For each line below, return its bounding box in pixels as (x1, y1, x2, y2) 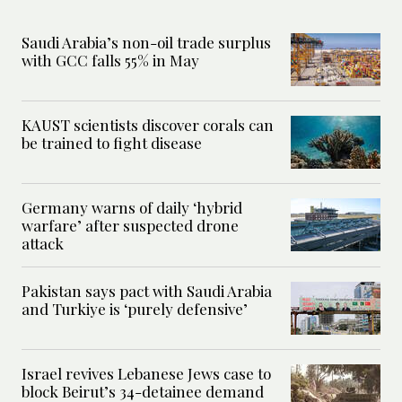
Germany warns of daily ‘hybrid (22, 197, 242, 218)
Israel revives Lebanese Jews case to (22, 363, 271, 384)
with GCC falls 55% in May (22, 50, 199, 71)
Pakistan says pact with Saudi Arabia (22, 281, 272, 301)
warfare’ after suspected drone (22, 215, 239, 236)
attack (22, 233, 64, 254)
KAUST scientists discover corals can (22, 115, 274, 135)
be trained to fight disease (22, 133, 202, 153)
